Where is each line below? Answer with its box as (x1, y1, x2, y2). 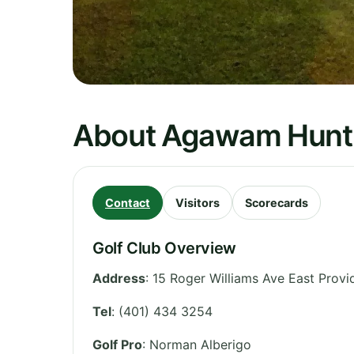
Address (92, 269, 145, 286)
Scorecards (245, 195, 308, 209)
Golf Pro (92, 336, 142, 352)
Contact (105, 195, 150, 209)
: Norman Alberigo (142, 336, 251, 352)
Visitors (175, 195, 220, 209)
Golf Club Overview (92, 238, 236, 258)
